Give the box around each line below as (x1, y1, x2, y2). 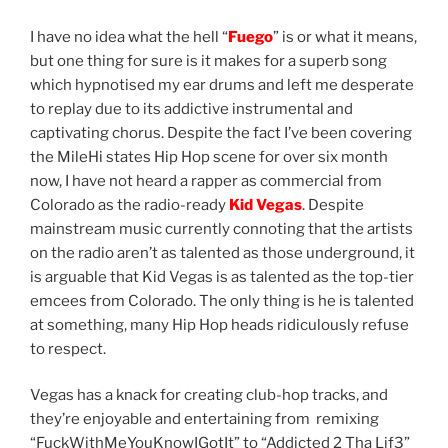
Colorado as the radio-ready (30, 195, 229, 214)
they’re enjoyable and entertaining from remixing (30, 410, 379, 429)
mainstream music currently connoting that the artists (30, 219, 413, 238)
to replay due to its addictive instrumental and (30, 99, 353, 118)
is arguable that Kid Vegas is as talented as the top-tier (30, 267, 414, 286)
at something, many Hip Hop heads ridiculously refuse (30, 315, 409, 334)
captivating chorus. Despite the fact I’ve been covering (30, 123, 412, 142)
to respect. (30, 339, 106, 358)
